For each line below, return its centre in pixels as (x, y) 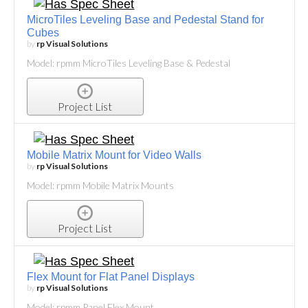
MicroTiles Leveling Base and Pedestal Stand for (145, 20)
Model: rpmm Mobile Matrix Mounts (100, 185)
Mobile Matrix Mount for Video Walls (114, 155)
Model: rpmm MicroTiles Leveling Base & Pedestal (128, 63)
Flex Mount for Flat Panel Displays (110, 277)
